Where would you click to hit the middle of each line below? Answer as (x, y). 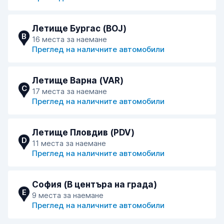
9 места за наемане (68, 195)
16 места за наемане (69, 39)
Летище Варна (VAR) (78, 80)
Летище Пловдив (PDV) (83, 132)
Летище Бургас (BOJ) (79, 28)
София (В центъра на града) (94, 184)
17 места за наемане (69, 91)
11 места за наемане (69, 143)
